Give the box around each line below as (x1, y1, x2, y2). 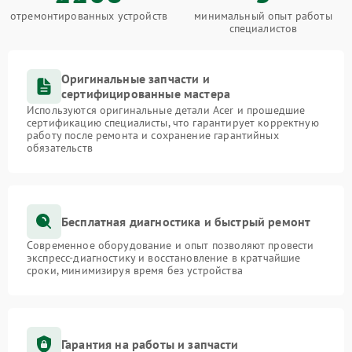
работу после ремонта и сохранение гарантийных (27, 128, 279, 143)
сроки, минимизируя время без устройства (27, 263, 243, 278)
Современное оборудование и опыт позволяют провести (27, 238, 314, 253)
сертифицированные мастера (61, 86, 231, 102)
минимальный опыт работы (194, 9, 332, 24)
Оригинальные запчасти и (61, 71, 210, 87)
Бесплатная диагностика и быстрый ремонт (61, 213, 311, 229)
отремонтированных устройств (9, 9, 168, 24)
